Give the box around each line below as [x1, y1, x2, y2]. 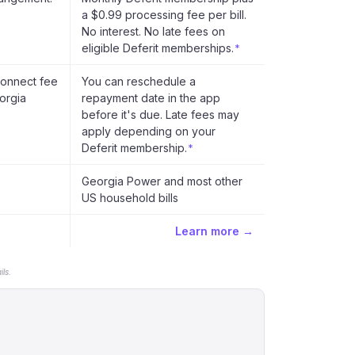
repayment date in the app [82, 91, 220, 105]
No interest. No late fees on [82, 25, 225, 38]
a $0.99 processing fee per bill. [82, 8, 246, 21]
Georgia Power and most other [82, 174, 242, 188]
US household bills [82, 191, 178, 204]
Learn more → [175, 224, 254, 238]
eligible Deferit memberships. [82, 41, 234, 55]
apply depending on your [82, 124, 216, 138]
